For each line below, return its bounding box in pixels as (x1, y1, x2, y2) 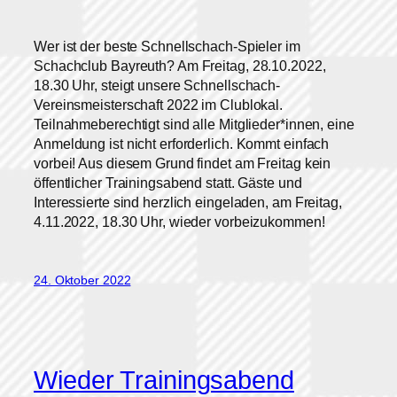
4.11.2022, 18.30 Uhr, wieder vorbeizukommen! (34, 214, 325, 230)
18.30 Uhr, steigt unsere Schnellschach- (34, 77, 281, 94)
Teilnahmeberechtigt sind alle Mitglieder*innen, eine (34, 116, 354, 133)
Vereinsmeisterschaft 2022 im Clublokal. (34, 97, 284, 113)
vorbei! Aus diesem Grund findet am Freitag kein (34, 155, 331, 172)
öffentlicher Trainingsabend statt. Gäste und (34, 175, 302, 191)
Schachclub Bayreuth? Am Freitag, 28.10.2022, (34, 58, 326, 74)
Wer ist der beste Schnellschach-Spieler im (34, 38, 300, 55)
